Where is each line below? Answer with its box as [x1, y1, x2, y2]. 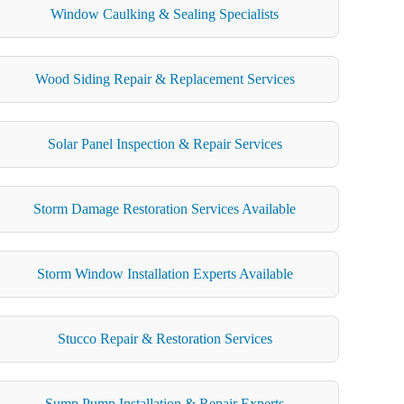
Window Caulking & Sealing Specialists [50, 5, 280, 22]
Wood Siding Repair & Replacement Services [34, 70, 295, 87]
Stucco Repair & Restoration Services [57, 330, 272, 346]
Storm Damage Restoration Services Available [33, 200, 297, 216]
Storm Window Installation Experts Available [36, 265, 293, 281]
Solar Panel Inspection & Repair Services [47, 135, 282, 151]
